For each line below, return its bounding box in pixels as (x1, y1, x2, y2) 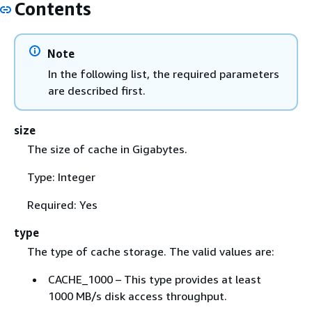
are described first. (48, 83, 146, 97)
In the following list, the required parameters (48, 66, 279, 81)
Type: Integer (26, 169, 95, 184)
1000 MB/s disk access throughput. (47, 288, 227, 303)
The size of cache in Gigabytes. (26, 141, 187, 156)
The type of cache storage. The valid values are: (26, 244, 274, 258)
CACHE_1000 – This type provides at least (47, 272, 261, 286)
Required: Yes (26, 197, 97, 212)
